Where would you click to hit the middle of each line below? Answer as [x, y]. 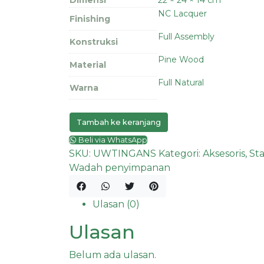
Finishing [90, 19]
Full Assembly [186, 36]
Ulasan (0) [116, 204]
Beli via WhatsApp [112, 140]
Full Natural [181, 82]
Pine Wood [181, 59]
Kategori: [181, 153]
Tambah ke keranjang [119, 122]
